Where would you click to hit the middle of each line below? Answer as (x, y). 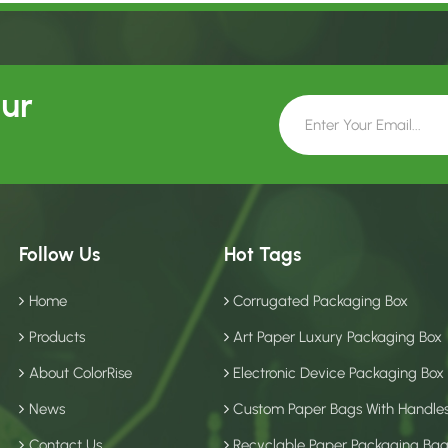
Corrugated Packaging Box (321, 301)
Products (56, 337)
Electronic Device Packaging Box (339, 373)
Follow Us (60, 255)
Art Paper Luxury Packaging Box (338, 337)
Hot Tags (262, 255)
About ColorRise (80, 373)
